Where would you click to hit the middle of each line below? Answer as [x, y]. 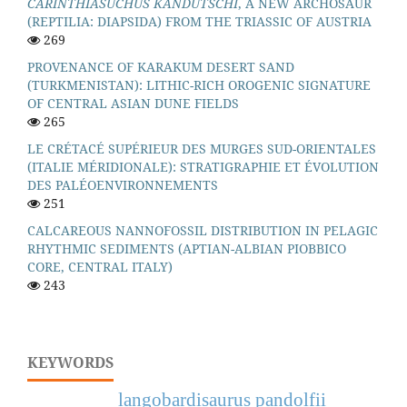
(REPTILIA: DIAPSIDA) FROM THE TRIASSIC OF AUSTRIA [199, 21]
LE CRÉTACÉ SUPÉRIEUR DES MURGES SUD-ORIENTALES [202, 148]
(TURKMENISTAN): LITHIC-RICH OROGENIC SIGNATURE [199, 84]
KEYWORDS [70, 362]
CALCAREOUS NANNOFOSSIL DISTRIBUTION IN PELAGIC [203, 230]
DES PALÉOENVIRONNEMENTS [123, 184]
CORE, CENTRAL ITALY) [100, 266]
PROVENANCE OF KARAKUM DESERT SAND [161, 66]
